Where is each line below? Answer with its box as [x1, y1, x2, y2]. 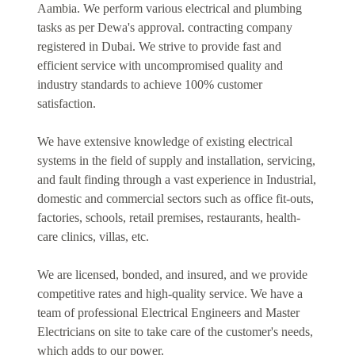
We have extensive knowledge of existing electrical [36, 135, 292, 149]
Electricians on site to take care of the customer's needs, [36, 325, 313, 339]
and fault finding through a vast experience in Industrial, [36, 173, 316, 187]
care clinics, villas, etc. [36, 230, 149, 244]
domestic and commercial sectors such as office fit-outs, [36, 192, 314, 206]
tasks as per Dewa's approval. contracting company [36, 21, 292, 35]
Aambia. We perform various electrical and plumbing [36, 2, 302, 16]
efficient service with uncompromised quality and [36, 59, 283, 73]
